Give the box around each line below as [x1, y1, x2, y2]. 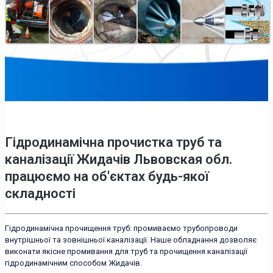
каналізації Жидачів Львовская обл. [5, 151, 232, 167]
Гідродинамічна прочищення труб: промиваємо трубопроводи [5, 223, 238, 233]
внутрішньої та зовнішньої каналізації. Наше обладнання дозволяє [5, 235, 257, 244]
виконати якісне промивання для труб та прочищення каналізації [5, 246, 247, 256]
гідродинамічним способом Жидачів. [5, 258, 142, 268]
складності [5, 185, 76, 201]
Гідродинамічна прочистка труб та [5, 134, 222, 150]
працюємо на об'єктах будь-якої [5, 168, 209, 184]
